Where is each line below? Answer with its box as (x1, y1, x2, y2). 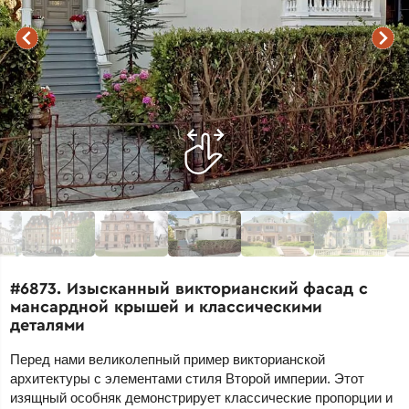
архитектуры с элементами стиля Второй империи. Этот (10, 371, 365, 387)
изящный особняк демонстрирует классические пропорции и (10, 390, 393, 406)
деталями (10, 314, 86, 336)
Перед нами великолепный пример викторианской (10, 351, 326, 368)
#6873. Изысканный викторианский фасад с (10, 278, 368, 299)
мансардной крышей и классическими (10, 296, 323, 318)
